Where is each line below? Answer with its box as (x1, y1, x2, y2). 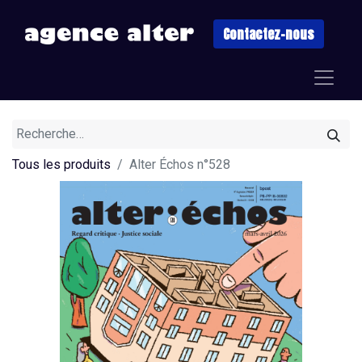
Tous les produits (12, 157, 111, 172)
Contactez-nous (223, 24, 314, 44)
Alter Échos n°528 (129, 157, 230, 172)
